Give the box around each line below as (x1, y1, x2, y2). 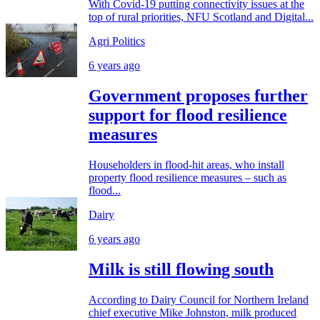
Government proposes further (89, 86, 308, 106)
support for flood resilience (89, 106, 287, 125)
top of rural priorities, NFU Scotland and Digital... (89, 11, 314, 24)
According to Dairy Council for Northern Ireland (89, 294, 309, 306)
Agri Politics (89, 35, 145, 48)
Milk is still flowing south (89, 260, 274, 279)
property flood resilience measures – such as (89, 171, 286, 184)
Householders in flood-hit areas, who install (89, 159, 284, 171)
